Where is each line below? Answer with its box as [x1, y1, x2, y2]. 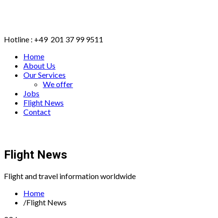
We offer [43, 79, 73, 89]
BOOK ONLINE [4, 124, 85, 138]
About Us [23, 61, 55, 70]
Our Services [23, 70, 66, 79]
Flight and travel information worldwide [4, 171, 136, 181]
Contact [23, 107, 51, 116]
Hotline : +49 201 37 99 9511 [4, 35, 103, 44]
